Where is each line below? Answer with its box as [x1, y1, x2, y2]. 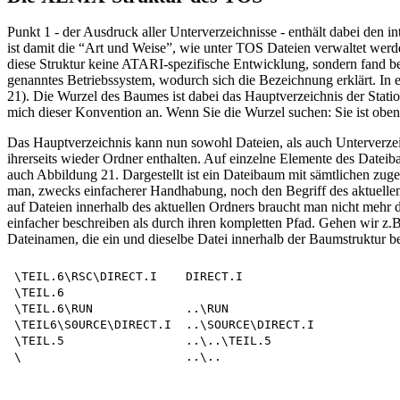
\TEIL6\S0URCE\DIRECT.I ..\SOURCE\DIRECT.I [14, 318, 314, 332]
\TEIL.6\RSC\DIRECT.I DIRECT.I [14, 270, 243, 284]
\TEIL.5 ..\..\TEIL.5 [14, 334, 271, 348]
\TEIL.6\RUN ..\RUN [14, 302, 229, 316]
